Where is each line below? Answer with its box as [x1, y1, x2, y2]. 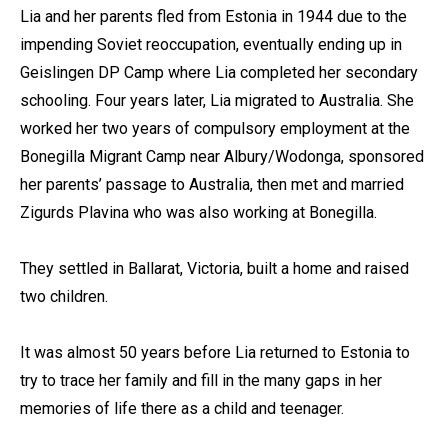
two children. [20, 287, 108, 307]
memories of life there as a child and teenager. [20, 399, 344, 419]
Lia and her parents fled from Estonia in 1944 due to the [20, 7, 407, 27]
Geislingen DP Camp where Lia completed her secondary [20, 63, 418, 83]
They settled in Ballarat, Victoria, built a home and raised [20, 259, 409, 279]
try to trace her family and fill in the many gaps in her [20, 371, 382, 391]
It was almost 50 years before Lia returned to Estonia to [20, 343, 410, 363]
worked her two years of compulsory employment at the [20, 119, 410, 139]
